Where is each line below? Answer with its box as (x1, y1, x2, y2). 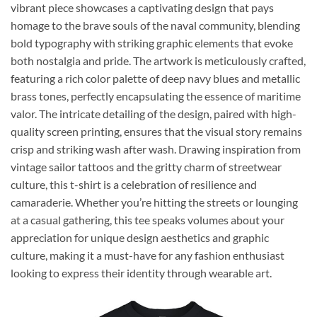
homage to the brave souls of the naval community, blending (11, 18, 300, 32)
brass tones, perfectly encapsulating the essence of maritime (11, 88, 301, 103)
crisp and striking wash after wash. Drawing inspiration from (11, 142, 301, 156)
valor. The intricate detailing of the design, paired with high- (11, 106, 296, 120)
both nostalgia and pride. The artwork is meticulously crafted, (11, 53, 306, 67)
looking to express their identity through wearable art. (11, 265, 272, 279)
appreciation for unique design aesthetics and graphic (11, 230, 269, 244)
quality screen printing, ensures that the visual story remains (11, 124, 302, 138)
